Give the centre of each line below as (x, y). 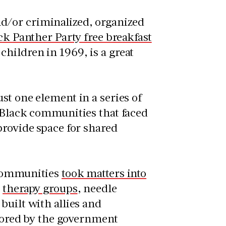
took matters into (104, 173)
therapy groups (40, 188)
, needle (97, 188)
